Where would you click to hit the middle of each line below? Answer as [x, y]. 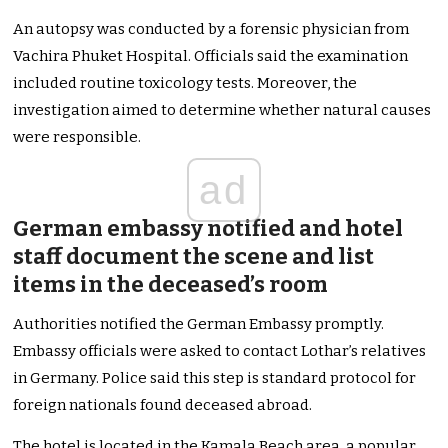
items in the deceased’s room [171, 285]
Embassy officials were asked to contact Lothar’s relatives [220, 351]
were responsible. [77, 137]
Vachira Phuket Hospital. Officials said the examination [211, 56]
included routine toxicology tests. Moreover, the [185, 83]
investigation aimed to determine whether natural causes [222, 110]
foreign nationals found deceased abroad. [163, 405]
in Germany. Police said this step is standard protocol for [215, 378]
